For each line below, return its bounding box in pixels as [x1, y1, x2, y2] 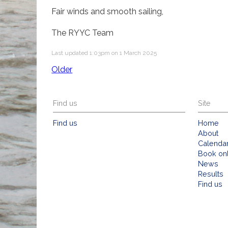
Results [198, 169, 224, 179]
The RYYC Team [51, 28, 114, 38]
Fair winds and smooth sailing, [51, 6, 164, 16]
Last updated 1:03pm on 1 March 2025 [51, 49, 157, 56]
